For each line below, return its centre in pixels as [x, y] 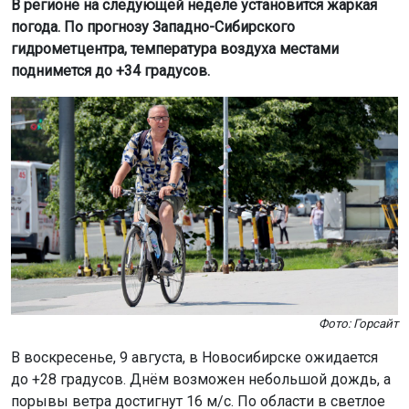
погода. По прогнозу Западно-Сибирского [153, 27]
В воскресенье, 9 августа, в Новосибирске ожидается [194, 357]
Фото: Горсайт [358, 323]
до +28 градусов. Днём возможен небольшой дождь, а [201, 379]
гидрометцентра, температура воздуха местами [175, 49]
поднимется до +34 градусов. [110, 71]
